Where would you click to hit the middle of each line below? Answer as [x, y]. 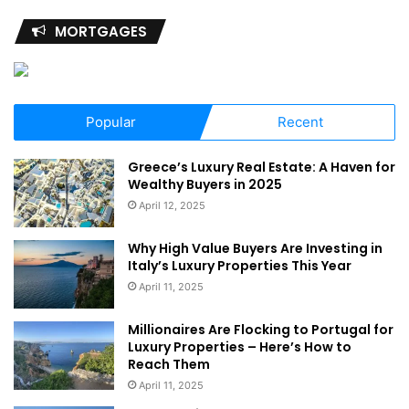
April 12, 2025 [172, 205]
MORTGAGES [101, 31]
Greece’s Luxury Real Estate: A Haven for [262, 167]
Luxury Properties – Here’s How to [240, 347]
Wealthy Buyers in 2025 [205, 184]
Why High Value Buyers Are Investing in [255, 248]
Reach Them [169, 364]
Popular [110, 122]
